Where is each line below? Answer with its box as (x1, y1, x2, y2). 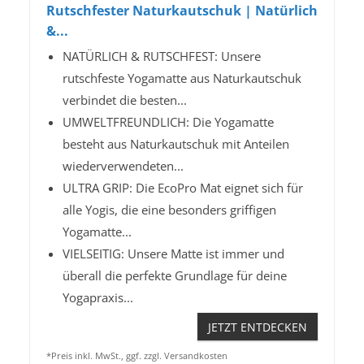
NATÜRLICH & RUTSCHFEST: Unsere (63, 48, 261, 65)
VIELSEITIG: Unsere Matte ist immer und (63, 245, 284, 262)
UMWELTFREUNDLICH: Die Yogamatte (63, 114, 274, 131)
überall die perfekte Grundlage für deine (63, 267, 287, 284)
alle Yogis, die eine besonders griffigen (63, 201, 276, 219)
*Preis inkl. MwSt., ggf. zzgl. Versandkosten (46, 349, 227, 362)
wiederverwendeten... (63, 158, 184, 175)
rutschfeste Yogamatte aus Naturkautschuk (63, 70, 301, 87)
